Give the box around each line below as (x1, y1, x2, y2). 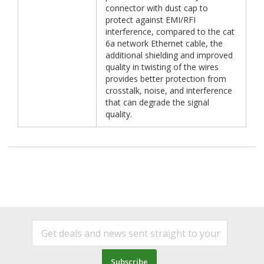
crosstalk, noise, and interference (105, 85, 232, 97)
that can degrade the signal (105, 97, 209, 108)
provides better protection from (105, 73, 226, 85)
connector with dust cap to (105, 2, 208, 14)
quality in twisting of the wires (105, 61, 219, 73)
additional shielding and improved (105, 49, 233, 61)
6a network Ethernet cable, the (105, 38, 223, 49)
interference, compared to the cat (105, 26, 235, 38)
